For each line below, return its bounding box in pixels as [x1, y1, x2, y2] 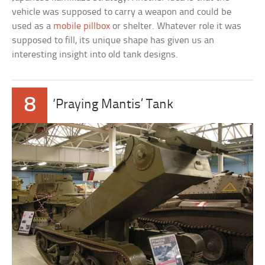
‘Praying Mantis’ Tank [53, 98, 174, 112]
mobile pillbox [53, 21, 111, 32]
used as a [12, 21, 54, 32]
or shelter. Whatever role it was [110, 21, 242, 32]
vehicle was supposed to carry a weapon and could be [12, 7, 232, 18]
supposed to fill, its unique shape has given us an [12, 35, 215, 46]
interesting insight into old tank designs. [12, 50, 179, 60]
